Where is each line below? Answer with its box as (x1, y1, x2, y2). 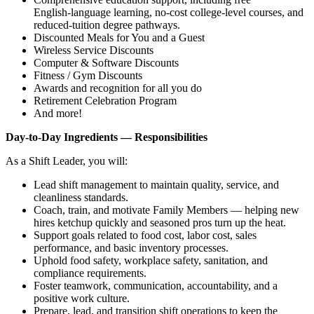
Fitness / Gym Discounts (34, 69, 142, 81)
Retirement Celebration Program (34, 94, 177, 107)
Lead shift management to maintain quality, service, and (34, 178, 279, 191)
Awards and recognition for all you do (34, 81, 202, 94)
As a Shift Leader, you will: (6, 154, 128, 167)
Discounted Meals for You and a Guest (34, 31, 205, 43)
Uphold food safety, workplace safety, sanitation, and (34, 254, 268, 266)
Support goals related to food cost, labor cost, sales (34, 228, 257, 241)
